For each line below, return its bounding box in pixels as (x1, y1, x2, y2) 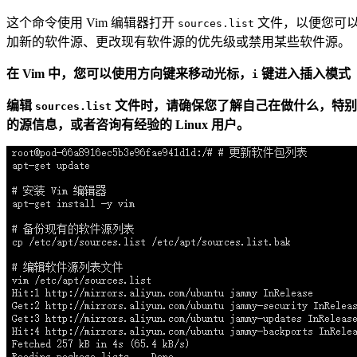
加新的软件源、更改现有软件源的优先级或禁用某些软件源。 (6, 34, 351, 49)
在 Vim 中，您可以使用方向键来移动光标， (6, 66, 252, 80)
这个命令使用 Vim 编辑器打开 (6, 15, 178, 29)
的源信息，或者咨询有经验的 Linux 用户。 (6, 117, 249, 131)
